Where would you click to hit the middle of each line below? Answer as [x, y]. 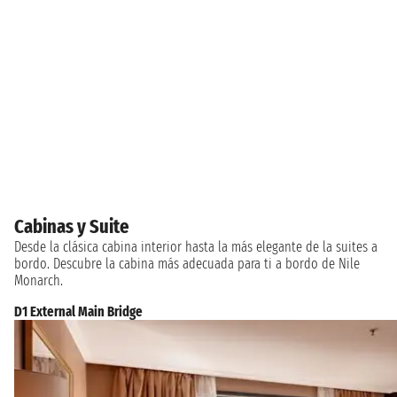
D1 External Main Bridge [78, 311]
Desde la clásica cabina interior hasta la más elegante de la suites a [196, 246]
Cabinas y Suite [72, 226]
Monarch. [39, 280]
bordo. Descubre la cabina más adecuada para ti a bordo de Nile [187, 263]
